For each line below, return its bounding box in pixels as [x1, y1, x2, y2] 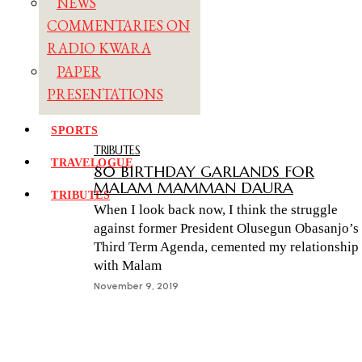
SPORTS [51, 124, 98, 137]
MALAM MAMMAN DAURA [94, 177, 293, 197]
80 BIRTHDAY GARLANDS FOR [94, 161, 314, 181]
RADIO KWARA [47, 39, 151, 58]
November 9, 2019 [94, 280, 179, 292]
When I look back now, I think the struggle [94, 201, 338, 217]
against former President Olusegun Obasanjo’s [94, 220, 359, 236]
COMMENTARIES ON [47, 16, 190, 36]
